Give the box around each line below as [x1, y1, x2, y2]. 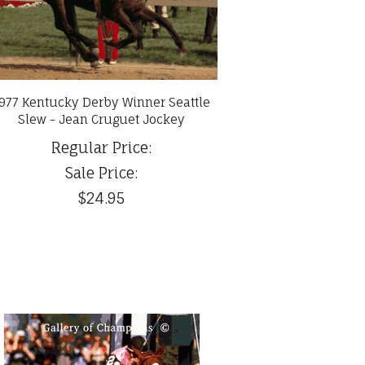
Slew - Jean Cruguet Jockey [18, 112, 186, 128]
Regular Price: [51, 139, 152, 157]
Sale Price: [65, 164, 139, 182]
